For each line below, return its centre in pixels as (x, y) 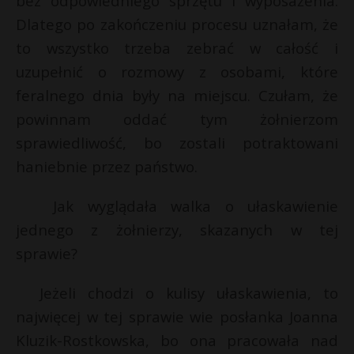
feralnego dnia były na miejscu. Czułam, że (177, 95)
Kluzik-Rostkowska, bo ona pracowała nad (177, 340)
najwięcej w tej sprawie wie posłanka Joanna (177, 316)
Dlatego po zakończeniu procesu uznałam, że (177, 24)
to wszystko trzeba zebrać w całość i (177, 48)
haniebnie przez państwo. (107, 166)
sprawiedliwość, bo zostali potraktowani (177, 143)
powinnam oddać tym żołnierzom (177, 119)
